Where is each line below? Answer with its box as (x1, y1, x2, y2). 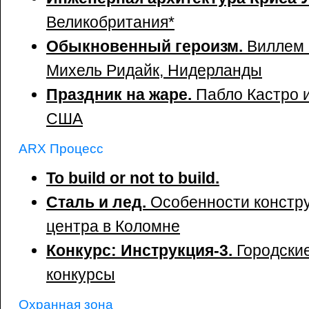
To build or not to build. (46, 169, 219, 187)
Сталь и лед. (46, 193, 150, 211)
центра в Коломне (46, 217, 180, 235)
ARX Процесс (19, 141, 103, 156)
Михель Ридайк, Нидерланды (46, 61, 262, 79)
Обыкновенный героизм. (46, 37, 247, 55)
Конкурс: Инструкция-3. (46, 241, 237, 259)
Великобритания (46, 13, 168, 31)
